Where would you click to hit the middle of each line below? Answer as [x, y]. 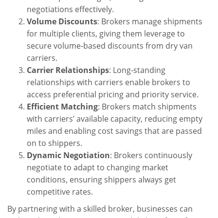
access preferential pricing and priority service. [113, 94]
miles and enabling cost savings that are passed [114, 131]
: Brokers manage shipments [150, 21]
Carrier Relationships [68, 70]
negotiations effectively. [70, 9]
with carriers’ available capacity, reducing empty [115, 119]
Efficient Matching [62, 107]
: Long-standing [137, 70]
